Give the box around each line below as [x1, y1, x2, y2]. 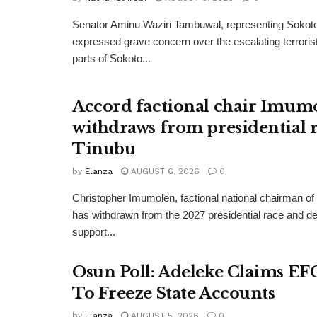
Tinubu [72, 139, 136, 159]
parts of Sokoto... [72, 52, 151, 64]
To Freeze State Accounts [72, 284, 275, 304]
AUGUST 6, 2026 [128, 166, 200, 177]
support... [72, 226, 115, 238]
